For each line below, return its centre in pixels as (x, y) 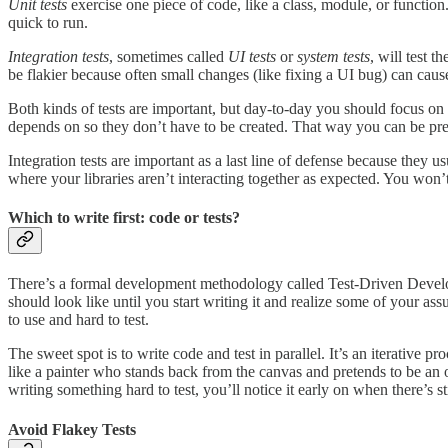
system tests (333, 56)
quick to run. (48, 22)
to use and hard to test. (78, 320)
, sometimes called (168, 56)
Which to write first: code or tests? (124, 217)
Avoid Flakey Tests (72, 429)
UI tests (254, 56)
